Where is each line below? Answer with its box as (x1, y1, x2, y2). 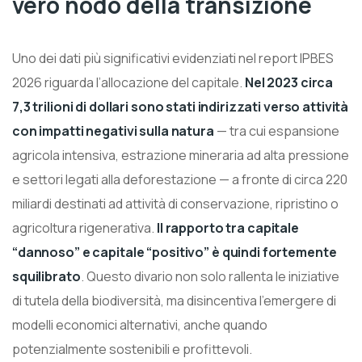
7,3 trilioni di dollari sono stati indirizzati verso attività (12, 97, 349, 116)
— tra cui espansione (213, 121, 339, 140)
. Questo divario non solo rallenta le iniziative (80, 267, 339, 285)
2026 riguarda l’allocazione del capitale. (12, 73, 245, 91)
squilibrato (12, 267, 81, 285)
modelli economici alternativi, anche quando (12, 315, 267, 334)
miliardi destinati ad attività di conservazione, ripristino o (12, 194, 339, 213)
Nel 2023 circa (245, 73, 334, 91)
